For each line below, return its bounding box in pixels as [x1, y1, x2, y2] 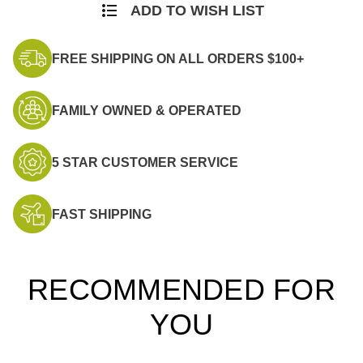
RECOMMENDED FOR [28, 273, 335, 307]
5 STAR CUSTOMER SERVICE [52, 155, 238, 169]
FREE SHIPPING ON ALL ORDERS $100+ [52, 51, 304, 66]
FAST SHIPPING [52, 207, 152, 221]
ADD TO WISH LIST [130, 2, 264, 19]
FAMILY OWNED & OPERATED [52, 103, 241, 117]
